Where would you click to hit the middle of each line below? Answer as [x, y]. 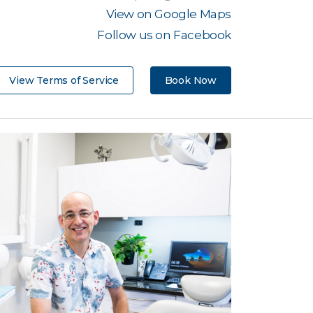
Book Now [190, 80]
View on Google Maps [168, 14]
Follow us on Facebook [164, 35]
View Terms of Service [64, 80]
